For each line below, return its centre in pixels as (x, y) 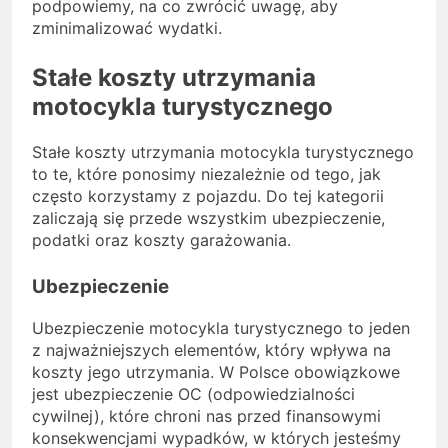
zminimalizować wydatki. (127, 28)
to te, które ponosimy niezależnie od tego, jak (206, 174)
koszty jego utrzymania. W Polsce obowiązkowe (216, 371)
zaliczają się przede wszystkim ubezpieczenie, (208, 218)
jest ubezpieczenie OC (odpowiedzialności (193, 393)
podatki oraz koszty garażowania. (161, 240)
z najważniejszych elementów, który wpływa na (211, 349)
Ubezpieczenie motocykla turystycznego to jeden (221, 327)
